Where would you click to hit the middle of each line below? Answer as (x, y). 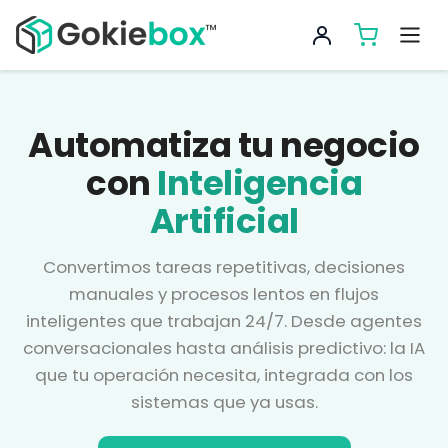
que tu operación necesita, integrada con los (224, 375)
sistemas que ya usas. (224, 402)
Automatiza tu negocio (224, 145)
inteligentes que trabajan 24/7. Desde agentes (224, 321)
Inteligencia (259, 183)
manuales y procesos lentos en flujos (224, 294)
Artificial (224, 221)
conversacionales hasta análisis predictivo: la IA (224, 348)
